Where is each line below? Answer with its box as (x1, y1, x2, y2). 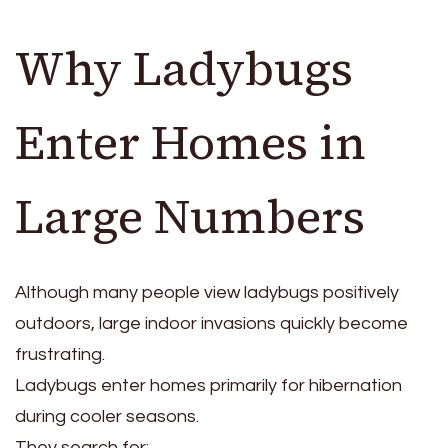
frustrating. (15, 345, 105, 365)
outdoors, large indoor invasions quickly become (15, 314, 408, 334)
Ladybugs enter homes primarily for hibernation (15, 376, 402, 396)
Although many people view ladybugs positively (15, 283, 399, 303)
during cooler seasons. (15, 407, 199, 427)
